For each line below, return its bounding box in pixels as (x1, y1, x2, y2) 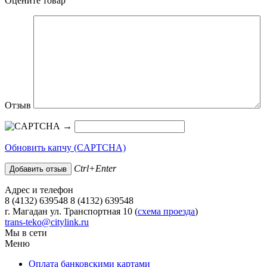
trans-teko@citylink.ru (5, 217, 89, 228)
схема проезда (138, 206, 195, 217)
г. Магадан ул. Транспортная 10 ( (5, 206, 138, 217)
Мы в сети (5, 228, 47, 238)
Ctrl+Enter (74, 163, 116, 174)
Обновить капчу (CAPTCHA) (5, 142, 126, 153)
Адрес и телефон (5, 185, 73, 195)
